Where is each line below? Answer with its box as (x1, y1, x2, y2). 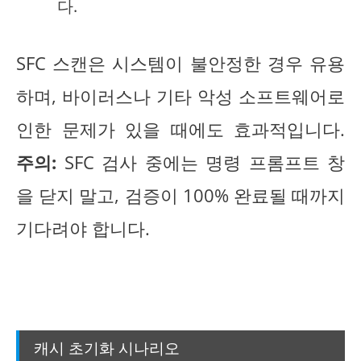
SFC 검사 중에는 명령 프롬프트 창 (56, 151, 345, 175)
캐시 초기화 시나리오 (34, 337, 180, 359)
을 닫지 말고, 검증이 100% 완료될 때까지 (16, 184, 345, 208)
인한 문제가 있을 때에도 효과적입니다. (16, 118, 345, 142)
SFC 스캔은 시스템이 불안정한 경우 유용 (16, 52, 345, 76)
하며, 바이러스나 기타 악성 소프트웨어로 (16, 85, 345, 109)
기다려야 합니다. (16, 217, 150, 241)
